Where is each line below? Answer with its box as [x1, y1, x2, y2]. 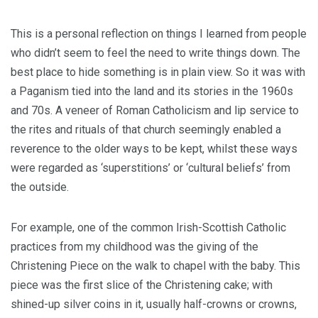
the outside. [11, 180, 72, 194]
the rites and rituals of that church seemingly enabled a [11, 123, 281, 136]
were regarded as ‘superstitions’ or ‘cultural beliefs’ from [11, 161, 290, 175]
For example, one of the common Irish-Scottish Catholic [11, 221, 286, 234]
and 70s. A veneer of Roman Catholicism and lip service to [11, 104, 299, 117]
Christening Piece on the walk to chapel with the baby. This [11, 259, 300, 273]
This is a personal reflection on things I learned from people [11, 27, 307, 40]
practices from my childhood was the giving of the [11, 240, 258, 253]
